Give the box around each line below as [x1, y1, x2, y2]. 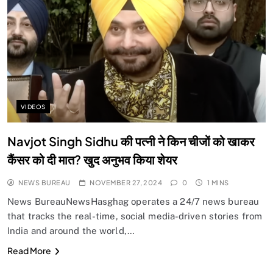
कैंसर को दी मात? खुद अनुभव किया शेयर [7, 152, 177, 168]
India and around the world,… [7, 225, 135, 236]
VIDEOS [21, 103, 46, 111]
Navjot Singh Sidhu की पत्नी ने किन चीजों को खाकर [7, 133, 255, 149]
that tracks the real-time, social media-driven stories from [7, 211, 262, 222]
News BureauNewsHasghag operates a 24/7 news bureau [7, 196, 260, 207]
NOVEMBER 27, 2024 [90, 179, 163, 187]
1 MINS [207, 179, 229, 187]
